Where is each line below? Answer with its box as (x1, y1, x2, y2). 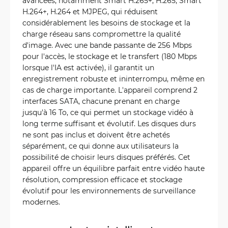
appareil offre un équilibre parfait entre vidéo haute (22, 163, 205, 173)
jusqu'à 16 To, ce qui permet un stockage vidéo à (22, 107, 193, 117)
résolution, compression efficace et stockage (22, 175, 182, 184)
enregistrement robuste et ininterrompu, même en (22, 74, 205, 83)
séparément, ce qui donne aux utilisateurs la (22, 141, 179, 151)
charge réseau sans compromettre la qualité (22, 29, 181, 39)
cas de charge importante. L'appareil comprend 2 (22, 85, 197, 95)
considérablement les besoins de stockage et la (22, 18, 190, 27)
